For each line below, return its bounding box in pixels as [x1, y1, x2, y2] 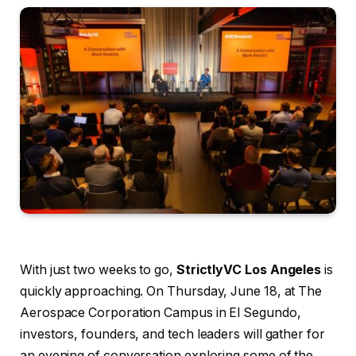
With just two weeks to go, [20, 261, 176, 277]
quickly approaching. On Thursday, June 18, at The [20, 283, 323, 299]
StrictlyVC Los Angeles [176, 261, 322, 277]
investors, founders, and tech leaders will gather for [20, 326, 325, 342]
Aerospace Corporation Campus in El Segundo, [20, 304, 301, 320]
